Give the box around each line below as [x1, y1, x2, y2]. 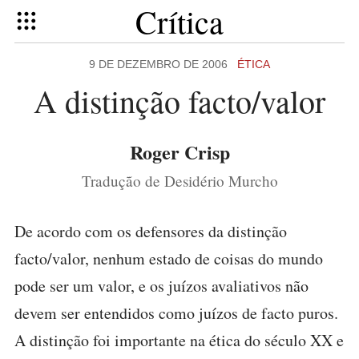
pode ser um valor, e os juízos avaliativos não [14, 275, 309, 296]
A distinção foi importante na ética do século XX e [14, 329, 344, 351]
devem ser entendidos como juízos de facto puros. [14, 302, 338, 324]
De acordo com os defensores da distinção [14, 220, 287, 242]
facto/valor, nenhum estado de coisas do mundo [14, 248, 323, 269]
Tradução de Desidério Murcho [81, 171, 278, 191]
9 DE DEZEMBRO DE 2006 [89, 58, 237, 71]
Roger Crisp [129, 138, 230, 166]
